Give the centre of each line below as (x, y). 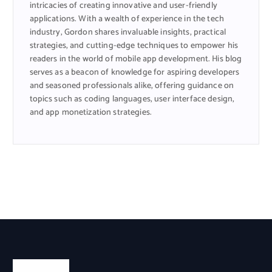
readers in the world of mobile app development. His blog (136, 59)
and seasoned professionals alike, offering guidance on (132, 86)
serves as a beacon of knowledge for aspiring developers (134, 72)
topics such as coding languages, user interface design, (132, 99)
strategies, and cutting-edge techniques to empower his (134, 46)
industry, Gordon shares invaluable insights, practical (128, 32)
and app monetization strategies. (91, 112)
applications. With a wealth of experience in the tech (127, 19)
